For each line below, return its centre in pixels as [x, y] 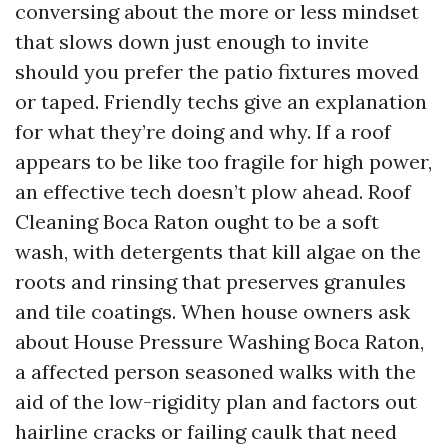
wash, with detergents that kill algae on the [218, 251]
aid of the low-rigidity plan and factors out [216, 401]
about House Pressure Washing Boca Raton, [219, 341]
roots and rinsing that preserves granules [210, 281]
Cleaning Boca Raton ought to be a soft [197, 221]
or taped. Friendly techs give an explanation [221, 101]
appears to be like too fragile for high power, [223, 161]
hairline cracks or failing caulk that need [206, 431]
